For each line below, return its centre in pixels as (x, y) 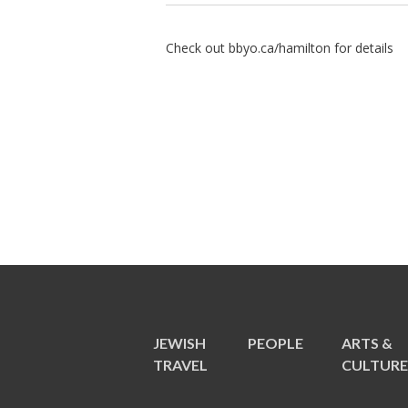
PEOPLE (275, 343)
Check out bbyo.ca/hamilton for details (280, 48)
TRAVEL (180, 365)
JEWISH (179, 343)
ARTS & (367, 343)
